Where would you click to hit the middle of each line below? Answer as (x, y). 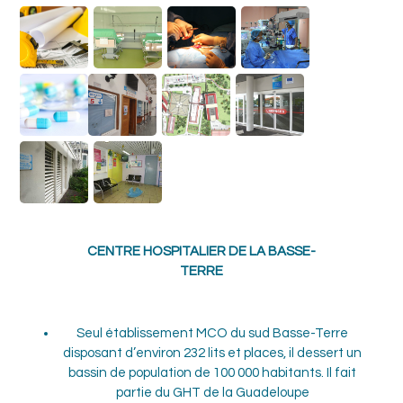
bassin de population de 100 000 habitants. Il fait (212, 373)
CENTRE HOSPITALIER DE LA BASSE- (201, 251)
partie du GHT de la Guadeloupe (212, 393)
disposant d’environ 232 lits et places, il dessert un (212, 354)
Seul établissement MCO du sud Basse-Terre (212, 334)
